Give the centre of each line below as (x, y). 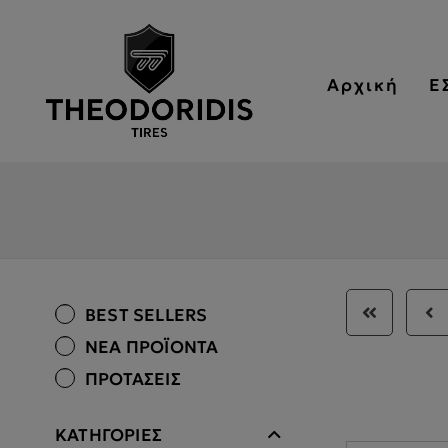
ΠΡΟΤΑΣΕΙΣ (133, 379)
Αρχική (362, 85)
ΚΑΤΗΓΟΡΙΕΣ (108, 435)
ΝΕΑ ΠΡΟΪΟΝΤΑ (152, 347)
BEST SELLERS (146, 315)
